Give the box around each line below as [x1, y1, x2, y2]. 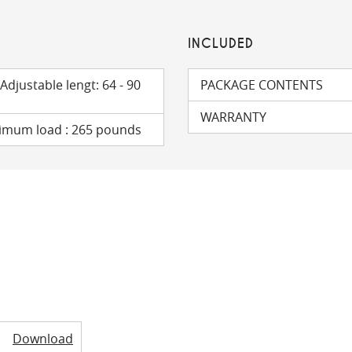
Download [13, 330, 73, 347]
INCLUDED [188, 35, 254, 52]
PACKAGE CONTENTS [200, 76, 323, 93]
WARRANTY [200, 108, 266, 126]
